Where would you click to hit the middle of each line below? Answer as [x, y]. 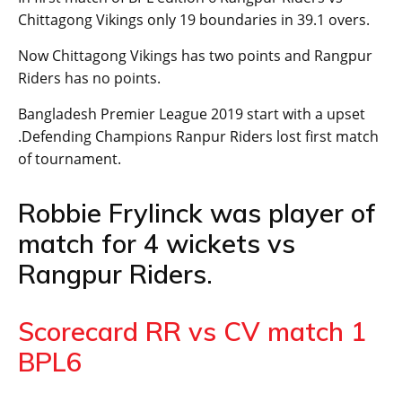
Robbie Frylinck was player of [197, 213]
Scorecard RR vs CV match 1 [192, 332]
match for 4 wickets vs [157, 244]
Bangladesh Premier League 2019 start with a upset [192, 114]
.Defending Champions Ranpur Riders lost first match [198, 137]
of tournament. [70, 159]
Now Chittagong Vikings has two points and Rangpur [195, 56]
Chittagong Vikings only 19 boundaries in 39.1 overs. [194, 20]
